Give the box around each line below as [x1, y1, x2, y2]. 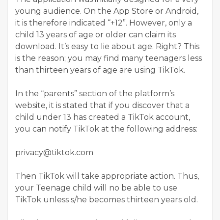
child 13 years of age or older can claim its [15, 29, 176, 39]
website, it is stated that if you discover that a [15, 100, 190, 110]
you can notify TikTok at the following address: [15, 124, 197, 134]
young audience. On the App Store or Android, [15, 6, 198, 16]
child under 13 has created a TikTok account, [15, 112, 190, 122]
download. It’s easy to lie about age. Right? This [15, 41, 199, 51]
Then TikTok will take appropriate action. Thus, [15, 171, 199, 181]
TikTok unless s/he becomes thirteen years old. [15, 194, 198, 204]
